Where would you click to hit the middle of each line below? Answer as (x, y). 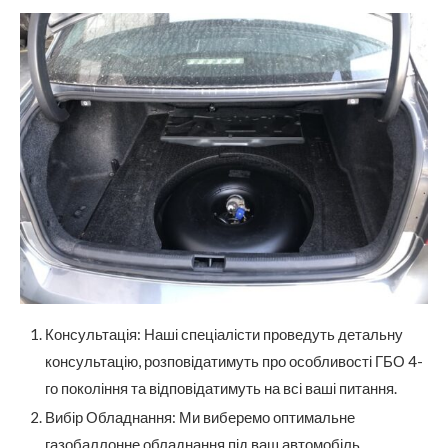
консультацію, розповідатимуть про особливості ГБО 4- (234, 361)
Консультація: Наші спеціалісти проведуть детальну (224, 334)
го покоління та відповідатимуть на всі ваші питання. (221, 388)
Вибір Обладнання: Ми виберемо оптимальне (200, 417)
